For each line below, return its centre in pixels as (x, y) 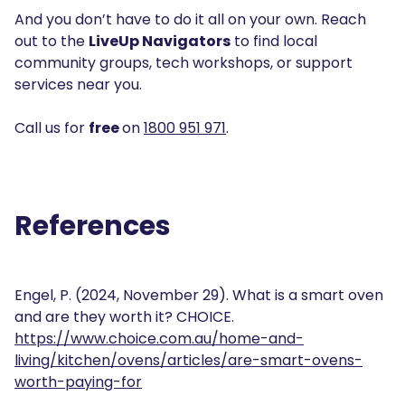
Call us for (52, 127)
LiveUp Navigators (160, 41)
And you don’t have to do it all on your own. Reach (190, 19)
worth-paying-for (78, 381)
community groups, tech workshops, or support (184, 62)
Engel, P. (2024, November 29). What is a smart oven (199, 295)
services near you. (80, 84)
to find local (274, 41)
